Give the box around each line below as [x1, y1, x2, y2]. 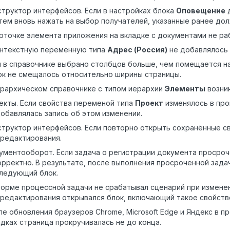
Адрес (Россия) [107, 45, 167, 54]
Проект [135, 99, 163, 108]
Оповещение [176, 6, 225, 15]
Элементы [165, 84, 205, 93]
